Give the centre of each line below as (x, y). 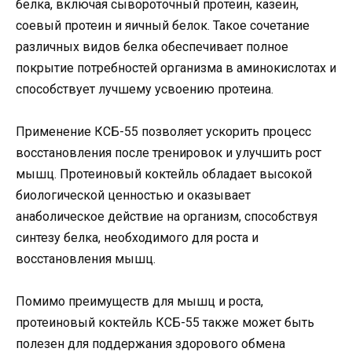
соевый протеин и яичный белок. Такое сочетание (163, 25)
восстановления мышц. (86, 259)
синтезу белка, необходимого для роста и (137, 238)
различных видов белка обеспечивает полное (152, 46)
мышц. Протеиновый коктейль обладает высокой (164, 174)
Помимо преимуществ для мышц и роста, (139, 302)
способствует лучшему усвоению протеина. (145, 89)
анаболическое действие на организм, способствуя (167, 217)
